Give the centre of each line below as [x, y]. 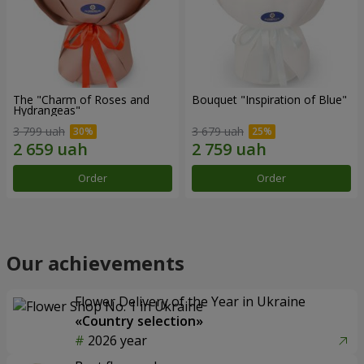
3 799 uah [39, 131]
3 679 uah [218, 131]
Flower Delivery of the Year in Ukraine [190, 301]
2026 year [117, 340]
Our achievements [95, 262]
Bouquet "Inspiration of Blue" [269, 100]
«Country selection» [139, 321]
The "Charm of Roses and [81, 100]
